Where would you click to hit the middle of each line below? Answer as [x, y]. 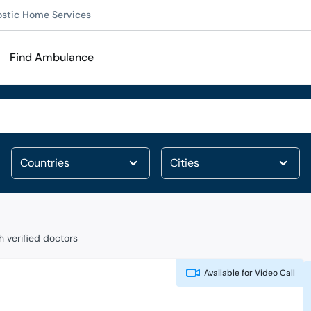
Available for [229, 273]
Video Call [274, 273]
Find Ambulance [52, 57]
